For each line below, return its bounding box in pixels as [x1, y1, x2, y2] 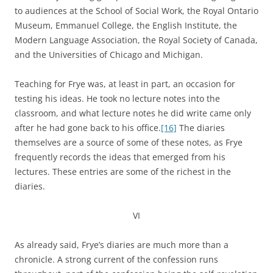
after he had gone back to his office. [15, 122, 161, 133]
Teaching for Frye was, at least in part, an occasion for [15, 78, 235, 90]
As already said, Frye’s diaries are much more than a [15, 239, 229, 250]
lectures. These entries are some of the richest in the [15, 166, 231, 177]
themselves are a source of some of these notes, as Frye [15, 136, 243, 148]
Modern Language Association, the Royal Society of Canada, [15, 34, 258, 46]
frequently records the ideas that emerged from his [15, 151, 225, 163]
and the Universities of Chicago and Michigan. [15, 49, 203, 60]
